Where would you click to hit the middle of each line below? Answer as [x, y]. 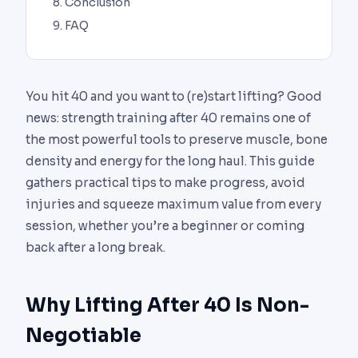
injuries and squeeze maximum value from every [173, 205]
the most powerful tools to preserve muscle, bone [177, 140]
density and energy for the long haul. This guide [170, 161]
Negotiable [84, 336]
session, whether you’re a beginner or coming [165, 226]
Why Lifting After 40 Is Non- [167, 306]
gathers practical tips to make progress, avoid [165, 183]
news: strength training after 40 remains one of [168, 118]
